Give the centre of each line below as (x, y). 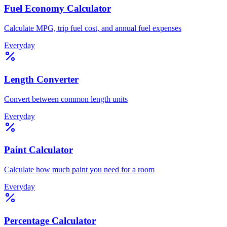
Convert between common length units (66, 99)
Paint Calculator (39, 150)
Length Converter (41, 79)
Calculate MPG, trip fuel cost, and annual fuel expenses (93, 28)
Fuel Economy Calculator (58, 9)
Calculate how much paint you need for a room (79, 170)
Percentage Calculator (50, 220)
